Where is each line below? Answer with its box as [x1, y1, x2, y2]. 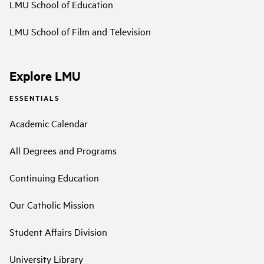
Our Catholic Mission [9, 198, 94, 212]
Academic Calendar [9, 117, 88, 130]
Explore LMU [9, 67, 81, 84]
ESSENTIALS [9, 93, 60, 103]
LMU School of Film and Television [9, 25, 151, 38]
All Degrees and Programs [9, 144, 117, 157]
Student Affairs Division [9, 225, 107, 239]
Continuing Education [9, 171, 99, 184]
